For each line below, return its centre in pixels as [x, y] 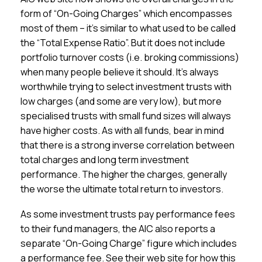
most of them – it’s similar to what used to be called [128, 28]
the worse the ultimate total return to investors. [122, 189]
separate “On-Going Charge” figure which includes [129, 243]
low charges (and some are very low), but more [121, 101]
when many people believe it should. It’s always [120, 72]
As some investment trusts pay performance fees [128, 214]
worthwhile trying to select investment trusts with [126, 87]
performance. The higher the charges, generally [124, 174]
